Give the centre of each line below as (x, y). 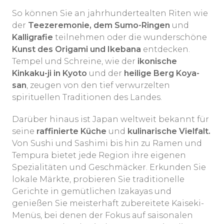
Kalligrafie (32, 37)
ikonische (157, 61)
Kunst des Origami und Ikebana (76, 49)
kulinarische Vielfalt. (169, 131)
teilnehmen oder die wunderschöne (130, 37)
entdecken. (165, 49)
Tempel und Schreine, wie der (75, 61)
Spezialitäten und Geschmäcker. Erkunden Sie (109, 167)
